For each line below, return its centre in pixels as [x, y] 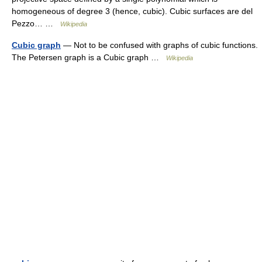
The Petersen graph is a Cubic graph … [89, 58]
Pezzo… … [36, 24]
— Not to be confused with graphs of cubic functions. [159, 45]
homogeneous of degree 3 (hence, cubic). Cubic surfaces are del [132, 11]
